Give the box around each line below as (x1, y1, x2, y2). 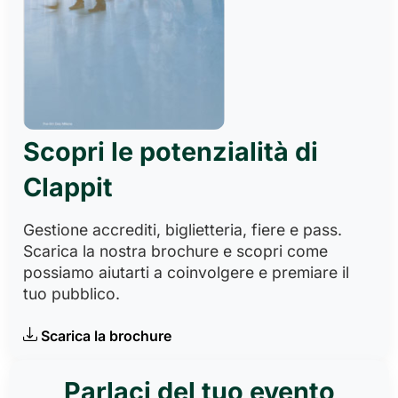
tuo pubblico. (23, 284, 120, 303)
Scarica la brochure (41, 327, 171, 345)
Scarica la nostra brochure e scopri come (23, 242, 328, 260)
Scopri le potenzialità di (23, 136, 318, 167)
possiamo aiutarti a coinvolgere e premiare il (23, 263, 349, 282)
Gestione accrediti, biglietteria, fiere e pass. (23, 220, 342, 239)
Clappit (23, 171, 113, 203)
